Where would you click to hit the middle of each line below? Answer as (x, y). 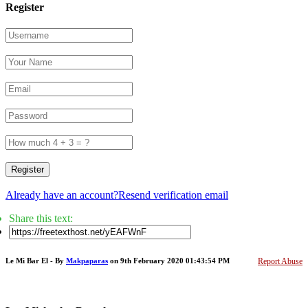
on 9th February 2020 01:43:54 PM (169, 261)
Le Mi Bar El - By (36, 261)
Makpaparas (87, 261)
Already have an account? (62, 195)
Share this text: (41, 219)
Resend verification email (173, 195)
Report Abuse (280, 262)
